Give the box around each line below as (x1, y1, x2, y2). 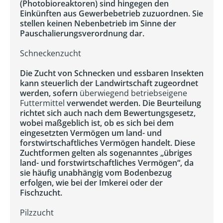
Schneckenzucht (20, 48, 81, 59)
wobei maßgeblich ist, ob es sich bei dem (20, 117, 174, 128)
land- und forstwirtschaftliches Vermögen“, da (20, 157, 194, 168)
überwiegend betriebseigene (80, 88, 187, 99)
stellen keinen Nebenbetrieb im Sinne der (20, 18, 176, 29)
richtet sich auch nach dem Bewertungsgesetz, (20, 108, 196, 118)
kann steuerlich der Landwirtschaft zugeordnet (20, 78, 198, 89)
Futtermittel (20, 98, 65, 109)
